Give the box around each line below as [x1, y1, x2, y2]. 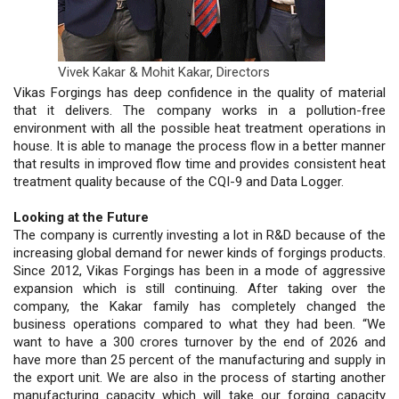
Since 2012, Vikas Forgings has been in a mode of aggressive [13, 262, 386, 279]
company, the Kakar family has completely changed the [13, 297, 386, 314]
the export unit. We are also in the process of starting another [13, 369, 386, 386]
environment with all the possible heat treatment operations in [13, 119, 386, 136]
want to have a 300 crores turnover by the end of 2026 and [13, 333, 386, 350]
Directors [216, 63, 270, 80]
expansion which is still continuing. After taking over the [13, 280, 386, 297]
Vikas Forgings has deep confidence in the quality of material [13, 84, 386, 101]
